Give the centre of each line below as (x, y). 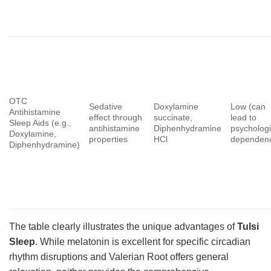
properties (109, 139)
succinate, (173, 118)
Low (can (248, 107)
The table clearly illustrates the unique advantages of (123, 227)
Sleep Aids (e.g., (40, 123)
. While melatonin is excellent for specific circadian (143, 242)
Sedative (106, 107)
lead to (244, 118)
